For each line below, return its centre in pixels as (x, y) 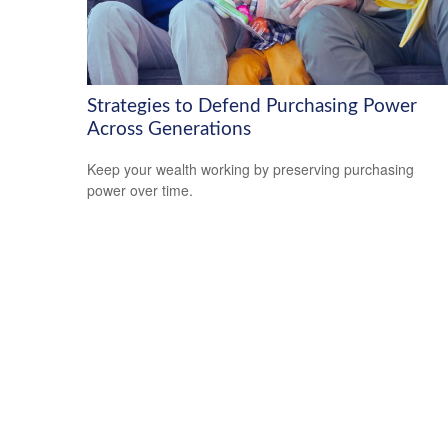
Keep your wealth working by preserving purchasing (250, 169)
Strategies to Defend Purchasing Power (252, 106)
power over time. (140, 190)
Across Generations (169, 129)
